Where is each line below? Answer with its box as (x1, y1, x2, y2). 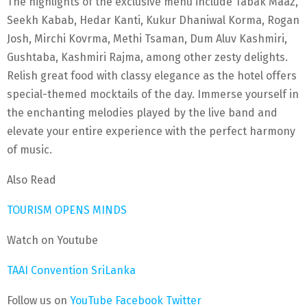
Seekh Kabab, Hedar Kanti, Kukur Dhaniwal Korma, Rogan (7, 13, 299, 27)
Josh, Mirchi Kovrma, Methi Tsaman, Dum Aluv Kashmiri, (7, 32, 287, 45)
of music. (7, 143, 52, 156)
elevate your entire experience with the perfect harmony (7, 124, 295, 138)
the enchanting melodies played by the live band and (7, 106, 278, 119)
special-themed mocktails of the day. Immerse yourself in (7, 87, 299, 101)
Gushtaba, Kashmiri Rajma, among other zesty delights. (7, 50, 288, 64)
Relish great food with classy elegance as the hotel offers (7, 69, 297, 82)
